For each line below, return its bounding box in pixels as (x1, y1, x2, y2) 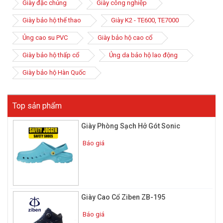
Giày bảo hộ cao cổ (98, 34, 152, 41)
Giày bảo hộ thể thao (22, 16, 81, 24)
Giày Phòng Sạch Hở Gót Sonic (81, 122, 180, 130)
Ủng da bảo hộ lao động (109, 51, 178, 59)
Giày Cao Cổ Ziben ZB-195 (81, 193, 165, 201)
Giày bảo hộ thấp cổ (22, 51, 79, 59)
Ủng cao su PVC (22, 34, 68, 41)
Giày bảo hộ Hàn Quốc (22, 69, 86, 76)
